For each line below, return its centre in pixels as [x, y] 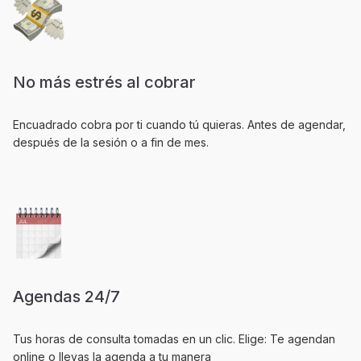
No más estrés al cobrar [104, 82]
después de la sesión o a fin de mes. [111, 142]
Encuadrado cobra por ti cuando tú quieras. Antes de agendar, [179, 124]
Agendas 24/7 [66, 297]
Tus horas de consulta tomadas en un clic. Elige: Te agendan [174, 339]
